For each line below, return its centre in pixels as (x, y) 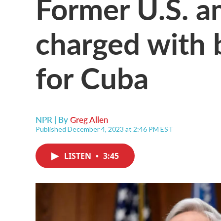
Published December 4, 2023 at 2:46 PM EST (104, 129)
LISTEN (79, 156)
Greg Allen (89, 119)
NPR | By (53, 119)
